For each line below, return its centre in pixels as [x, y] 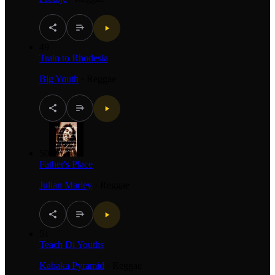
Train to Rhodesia [74, 58]
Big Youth [59, 79]
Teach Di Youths [72, 244]
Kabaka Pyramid [72, 265]
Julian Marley [66, 185]
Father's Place [66, 164]
